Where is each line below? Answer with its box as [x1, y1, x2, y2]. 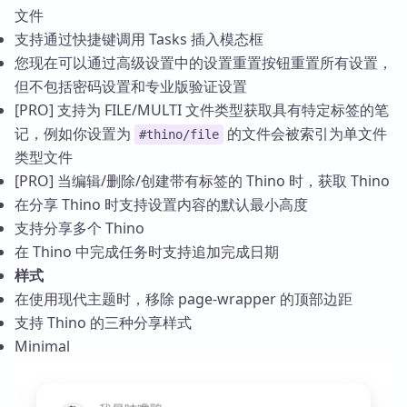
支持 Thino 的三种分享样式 [15, 313, 192, 333]
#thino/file [138, 127, 219, 143]
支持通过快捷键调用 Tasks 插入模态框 [15, 29, 263, 50]
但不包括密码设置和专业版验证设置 [15, 76, 247, 97]
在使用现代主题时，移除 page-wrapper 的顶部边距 [15, 289, 352, 310]
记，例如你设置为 [15, 124, 134, 144]
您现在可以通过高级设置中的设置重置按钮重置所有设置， [15, 53, 392, 74]
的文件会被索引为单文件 [223, 124, 387, 144]
